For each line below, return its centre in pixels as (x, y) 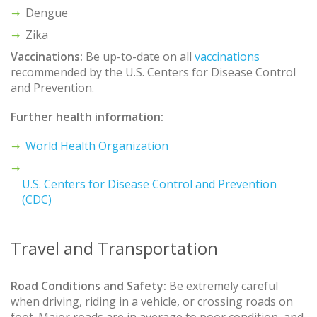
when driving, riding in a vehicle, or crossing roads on (152, 302)
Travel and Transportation (114, 248)
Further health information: (87, 117)
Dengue (47, 13)
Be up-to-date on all (139, 57)
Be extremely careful (222, 286)
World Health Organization (97, 146)
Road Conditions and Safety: (88, 286)
